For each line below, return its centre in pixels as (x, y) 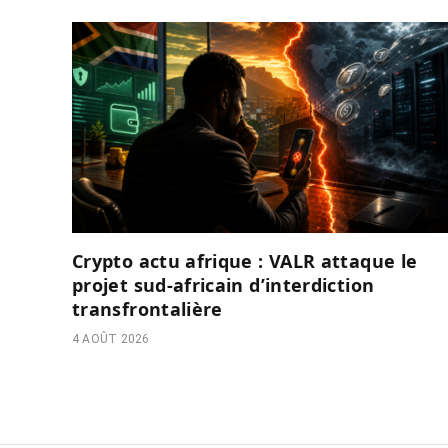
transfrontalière (147, 309)
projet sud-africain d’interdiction (223, 285)
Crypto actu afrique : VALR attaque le (245, 261)
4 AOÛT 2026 (111, 339)
